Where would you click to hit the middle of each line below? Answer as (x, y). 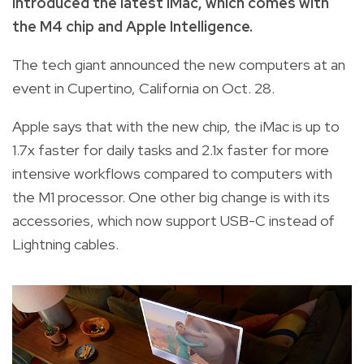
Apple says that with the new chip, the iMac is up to (176, 126)
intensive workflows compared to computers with (172, 173)
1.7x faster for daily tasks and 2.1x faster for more (171, 149)
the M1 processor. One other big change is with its (171, 197)
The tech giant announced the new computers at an (179, 64)
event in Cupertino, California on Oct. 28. (143, 88)
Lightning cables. (65, 244)
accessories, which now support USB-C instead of (173, 220)
